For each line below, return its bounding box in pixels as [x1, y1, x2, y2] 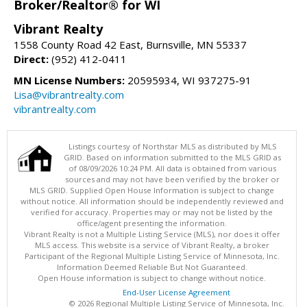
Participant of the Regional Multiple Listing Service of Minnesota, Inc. [24, 251, 280, 262]
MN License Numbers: [14, 73, 125, 88]
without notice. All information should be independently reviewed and [20, 196, 284, 207]
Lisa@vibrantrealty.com [14, 88, 124, 102]
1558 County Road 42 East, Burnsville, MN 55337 [14, 38, 247, 52]
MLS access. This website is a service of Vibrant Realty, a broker [34, 240, 269, 251]
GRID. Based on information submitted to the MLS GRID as [64, 152, 281, 163]
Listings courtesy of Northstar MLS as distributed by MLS [68, 141, 277, 152]
